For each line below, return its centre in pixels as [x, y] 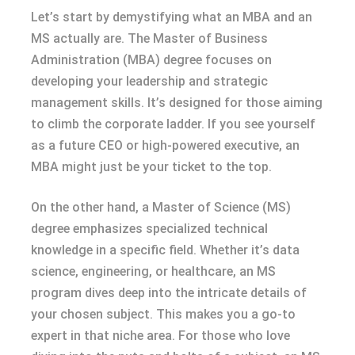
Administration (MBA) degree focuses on [151, 59]
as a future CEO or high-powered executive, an [165, 145]
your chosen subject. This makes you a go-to [163, 314]
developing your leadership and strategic [149, 81]
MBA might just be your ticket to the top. [151, 166]
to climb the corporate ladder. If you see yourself [173, 124]
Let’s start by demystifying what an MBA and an [172, 17]
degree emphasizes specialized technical [149, 228]
